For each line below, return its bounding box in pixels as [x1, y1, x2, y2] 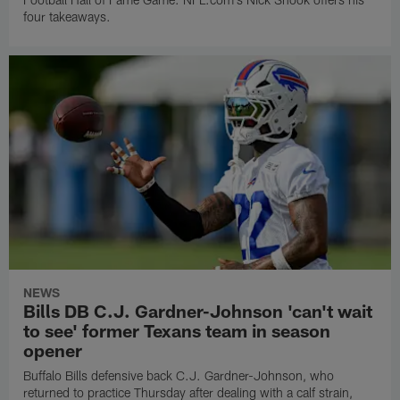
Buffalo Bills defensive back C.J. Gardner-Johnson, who [23, 368, 335, 384]
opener [23, 339, 83, 362]
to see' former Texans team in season [23, 320, 331, 342]
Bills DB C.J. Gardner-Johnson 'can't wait [23, 300, 373, 322]
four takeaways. [23, 8, 112, 24]
